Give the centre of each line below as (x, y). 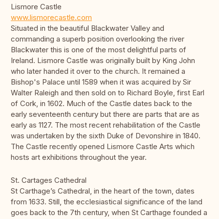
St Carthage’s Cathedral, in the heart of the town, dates (103, 191)
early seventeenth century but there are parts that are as (105, 114)
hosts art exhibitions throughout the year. (79, 157)
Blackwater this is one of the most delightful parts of (99, 50)
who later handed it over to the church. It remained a (98, 71)
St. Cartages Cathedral (49, 180)
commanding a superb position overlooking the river (98, 39)
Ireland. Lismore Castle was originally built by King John (103, 61)
